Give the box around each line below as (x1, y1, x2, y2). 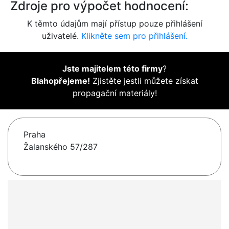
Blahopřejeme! (31, 76, 90, 86)
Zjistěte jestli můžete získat (89, 76, 198, 86)
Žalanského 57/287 (24, 142, 98, 152)
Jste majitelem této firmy (62, 63, 163, 74)
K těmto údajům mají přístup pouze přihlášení (27, 18, 202, 29)
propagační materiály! (72, 88, 157, 99)
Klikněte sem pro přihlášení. (81, 31, 188, 41)
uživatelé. (41, 31, 81, 41)
